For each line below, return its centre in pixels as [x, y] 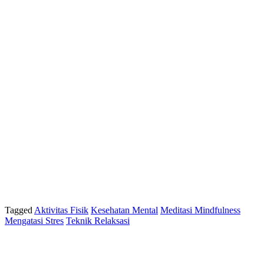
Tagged [19, 210]
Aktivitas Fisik [61, 210]
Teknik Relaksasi [98, 221]
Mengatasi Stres [34, 221]
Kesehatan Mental [124, 210]
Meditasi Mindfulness [200, 210]
